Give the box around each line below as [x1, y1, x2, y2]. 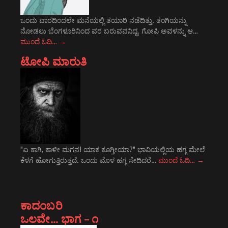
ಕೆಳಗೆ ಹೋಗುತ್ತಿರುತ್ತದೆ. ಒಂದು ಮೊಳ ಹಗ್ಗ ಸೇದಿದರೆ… [20, 156, 158, 164]
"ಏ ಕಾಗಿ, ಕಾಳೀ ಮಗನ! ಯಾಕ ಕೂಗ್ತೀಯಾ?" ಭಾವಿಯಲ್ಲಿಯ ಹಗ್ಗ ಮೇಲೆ [20, 145, 205, 154]
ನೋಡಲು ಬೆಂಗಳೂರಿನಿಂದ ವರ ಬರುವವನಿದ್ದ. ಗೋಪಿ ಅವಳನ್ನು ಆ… [20, 26, 198, 35]
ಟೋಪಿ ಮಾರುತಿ [20, 54, 87, 68]
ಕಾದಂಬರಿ [20, 198, 63, 212]
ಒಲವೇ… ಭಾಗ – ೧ [20, 211, 99, 225]
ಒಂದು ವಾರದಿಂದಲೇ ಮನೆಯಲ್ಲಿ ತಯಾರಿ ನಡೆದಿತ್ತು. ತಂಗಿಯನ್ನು [20, 16, 187, 24]
